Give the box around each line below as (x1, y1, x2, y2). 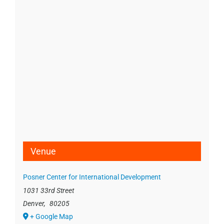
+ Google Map (29, 212, 73, 221)
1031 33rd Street (22, 186, 74, 195)
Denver (22, 199, 44, 208)
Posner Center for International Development (22, 173, 161, 181)
